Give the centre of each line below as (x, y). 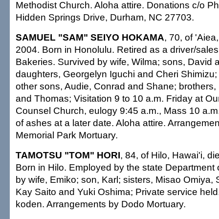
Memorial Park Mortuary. (67, 135)
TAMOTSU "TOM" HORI (68, 155)
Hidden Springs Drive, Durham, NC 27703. (105, 17)
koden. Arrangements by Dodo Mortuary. (101, 204)
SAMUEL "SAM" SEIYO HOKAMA (90, 37)
